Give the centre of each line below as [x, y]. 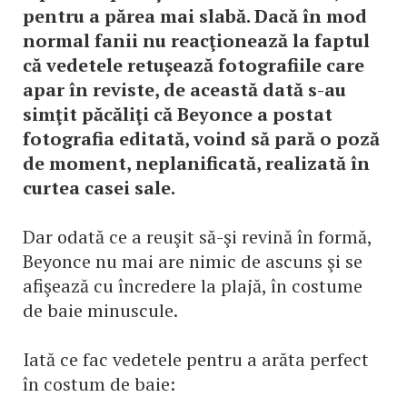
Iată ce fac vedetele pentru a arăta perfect [196, 359]
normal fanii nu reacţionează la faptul [196, 40]
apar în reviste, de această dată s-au [184, 89]
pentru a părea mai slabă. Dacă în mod [195, 16]
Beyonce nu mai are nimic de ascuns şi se [193, 261]
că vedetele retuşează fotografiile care [194, 65]
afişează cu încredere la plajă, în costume [193, 286]
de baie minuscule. [100, 310]
